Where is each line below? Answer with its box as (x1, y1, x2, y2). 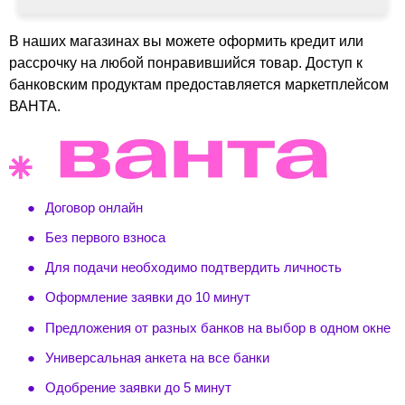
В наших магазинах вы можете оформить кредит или (9, 33, 363, 49)
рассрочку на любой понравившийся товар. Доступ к (9, 54, 363, 71)
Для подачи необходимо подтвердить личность (45, 259, 342, 276)
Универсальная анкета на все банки (45, 349, 269, 365)
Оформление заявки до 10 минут (45, 289, 250, 306)
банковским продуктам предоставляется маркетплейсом (9, 76, 389, 92)
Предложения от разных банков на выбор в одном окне (45, 319, 391, 335)
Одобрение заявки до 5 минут (45, 379, 231, 395)
